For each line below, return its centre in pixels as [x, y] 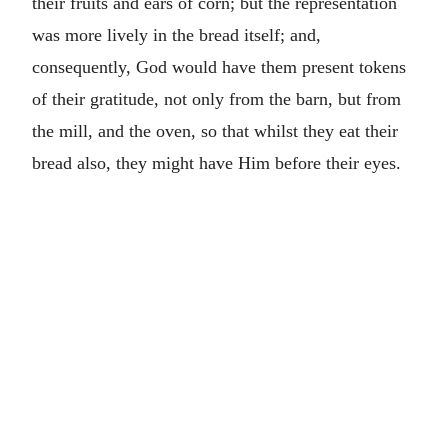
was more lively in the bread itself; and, [176, 34]
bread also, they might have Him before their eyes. [216, 162]
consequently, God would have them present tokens [219, 66]
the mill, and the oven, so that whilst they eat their [215, 130]
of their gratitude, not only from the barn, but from [216, 98]
